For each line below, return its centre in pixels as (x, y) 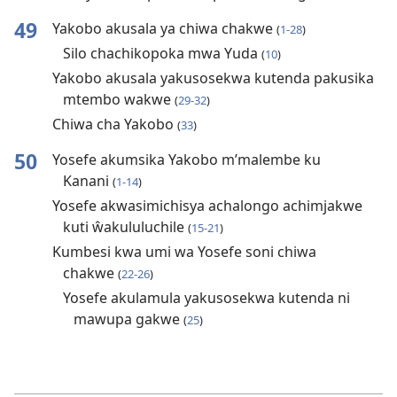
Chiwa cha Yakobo (114, 125)
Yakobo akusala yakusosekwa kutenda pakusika (213, 78)
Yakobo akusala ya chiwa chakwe (164, 29)
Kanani (87, 181)
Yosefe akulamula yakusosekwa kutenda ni (206, 298)
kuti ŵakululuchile (125, 227)
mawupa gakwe (128, 319)
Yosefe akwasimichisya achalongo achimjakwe (207, 206)
